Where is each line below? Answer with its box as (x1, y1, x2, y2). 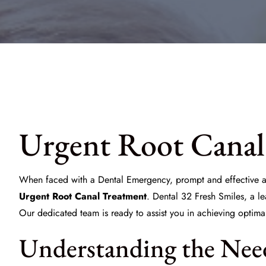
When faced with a (19, 173, 98, 186)
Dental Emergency (98, 173, 170, 186)
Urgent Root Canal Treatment (19, 189, 147, 203)
